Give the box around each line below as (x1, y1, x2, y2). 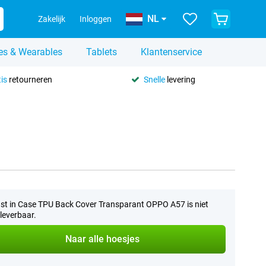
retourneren (7, 74, 52, 84)
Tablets (86, 46, 117, 58)
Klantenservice (141, 46, 202, 58)
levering (164, 74, 195, 84)
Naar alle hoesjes (65, 233, 140, 245)
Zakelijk (38, 14, 65, 24)
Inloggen (80, 14, 112, 24)
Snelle (143, 74, 165, 84)
